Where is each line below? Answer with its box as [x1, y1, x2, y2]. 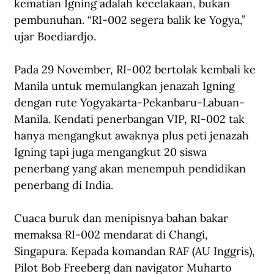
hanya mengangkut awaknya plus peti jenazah [14, 128, 252, 143]
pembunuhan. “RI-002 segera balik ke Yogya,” [14, 13, 248, 28]
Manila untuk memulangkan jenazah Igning [14, 79, 238, 94]
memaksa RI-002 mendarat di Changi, [14, 228, 211, 242]
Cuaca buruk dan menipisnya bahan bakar [14, 211, 231, 226]
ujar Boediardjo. [14, 29, 96, 44]
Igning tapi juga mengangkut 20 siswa [14, 145, 210, 160]
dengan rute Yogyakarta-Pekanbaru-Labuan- [14, 95, 245, 110]
